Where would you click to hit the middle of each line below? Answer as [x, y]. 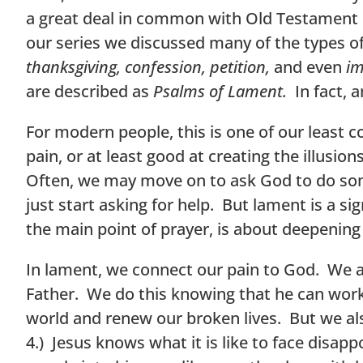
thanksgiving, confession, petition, [150, 66]
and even [310, 66]
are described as [90, 91]
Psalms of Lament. [220, 91]
